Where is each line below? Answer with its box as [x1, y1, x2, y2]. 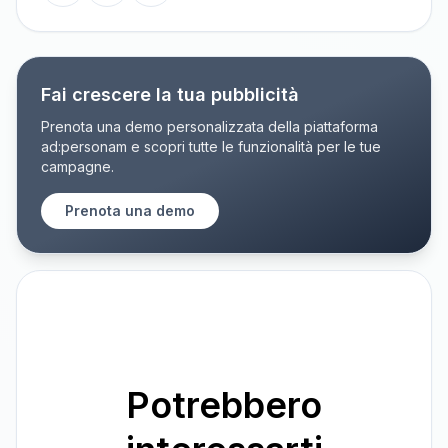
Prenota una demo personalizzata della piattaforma [41, 117, 378, 135]
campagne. [41, 157, 114, 175]
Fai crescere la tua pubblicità [41, 83, 299, 105]
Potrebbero [126, 382, 322, 427]
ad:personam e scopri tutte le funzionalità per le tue [41, 137, 381, 155]
